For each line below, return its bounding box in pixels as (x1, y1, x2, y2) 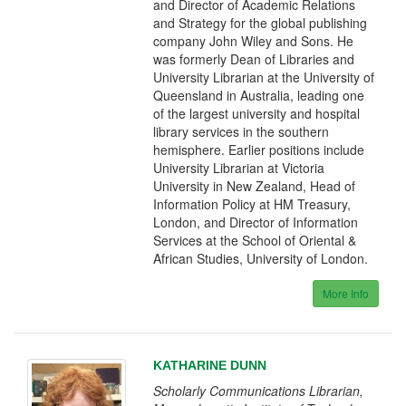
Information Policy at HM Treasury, (153, 195, 352, 213)
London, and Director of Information (153, 213, 359, 231)
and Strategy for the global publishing (153, 14, 368, 32)
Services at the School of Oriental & (153, 231, 357, 249)
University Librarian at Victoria (153, 159, 325, 177)
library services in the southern (153, 122, 330, 140)
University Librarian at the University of (153, 68, 375, 86)
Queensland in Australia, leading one (153, 86, 365, 104)
